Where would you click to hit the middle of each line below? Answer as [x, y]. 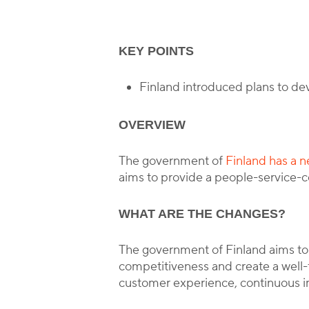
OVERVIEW [152, 125]
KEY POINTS [157, 51]
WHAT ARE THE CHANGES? [202, 214]
